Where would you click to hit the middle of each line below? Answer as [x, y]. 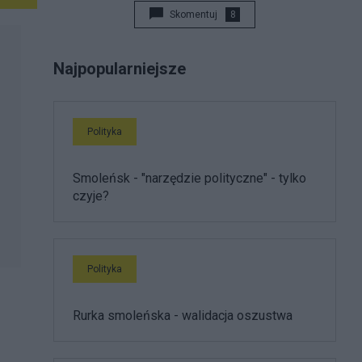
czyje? [91, 196]
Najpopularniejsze [120, 69]
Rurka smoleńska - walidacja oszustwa [183, 316]
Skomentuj [194, 15]
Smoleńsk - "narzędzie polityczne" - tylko [189, 178]
